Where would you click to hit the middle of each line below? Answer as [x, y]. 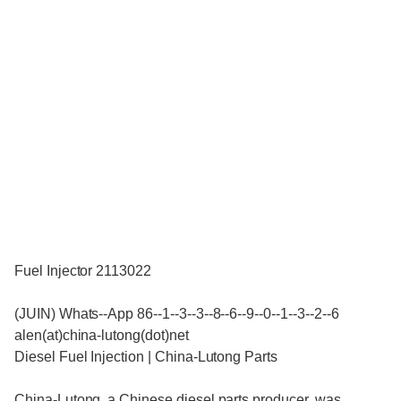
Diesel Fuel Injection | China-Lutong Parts [146, 357]
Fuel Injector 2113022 [83, 271]
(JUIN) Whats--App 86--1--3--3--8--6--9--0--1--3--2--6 [177, 314]
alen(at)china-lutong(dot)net [102, 336]
